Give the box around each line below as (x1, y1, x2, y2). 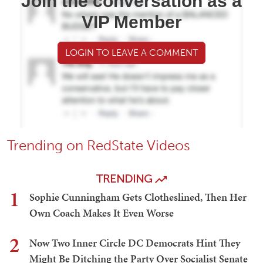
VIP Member (81, 12, 182, 32)
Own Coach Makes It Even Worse (29, 205, 174, 221)
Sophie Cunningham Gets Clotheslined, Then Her (29, 190, 247, 205)
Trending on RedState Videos (7, 137, 190, 154)
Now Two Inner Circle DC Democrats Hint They (29, 235, 240, 251)
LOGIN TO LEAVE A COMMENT (65, 47, 198, 59)
